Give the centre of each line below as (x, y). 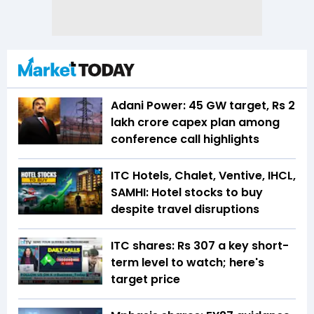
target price (145, 279)
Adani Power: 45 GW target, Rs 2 (203, 105)
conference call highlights (186, 139)
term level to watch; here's (187, 262)
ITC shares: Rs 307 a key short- (200, 245)
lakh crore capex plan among (195, 122)
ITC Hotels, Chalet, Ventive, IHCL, (203, 175)
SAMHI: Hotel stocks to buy (187, 192)
